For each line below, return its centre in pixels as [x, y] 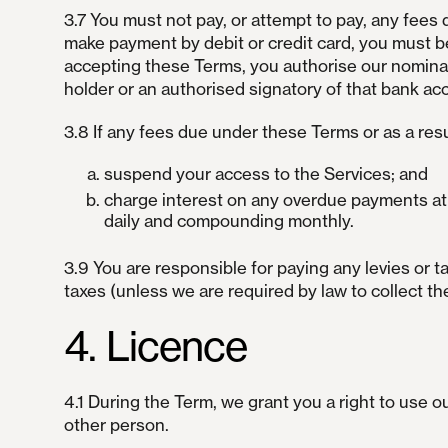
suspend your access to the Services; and [265, 174]
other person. [116, 425]
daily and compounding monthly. [228, 221]
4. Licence [155, 346]
